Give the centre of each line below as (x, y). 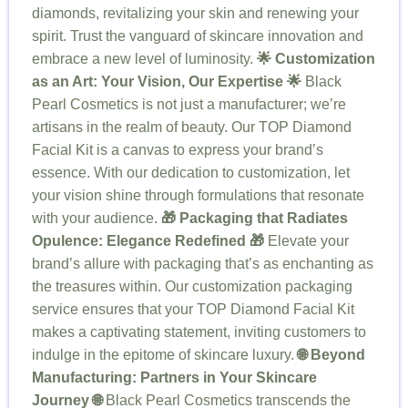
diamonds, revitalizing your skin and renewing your (195, 13)
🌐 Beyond (331, 355)
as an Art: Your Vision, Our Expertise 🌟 (167, 82)
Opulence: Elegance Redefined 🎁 (148, 241)
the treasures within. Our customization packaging (192, 286)
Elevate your (306, 241)
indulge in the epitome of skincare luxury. (165, 355)
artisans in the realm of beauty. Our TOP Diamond (192, 127)
